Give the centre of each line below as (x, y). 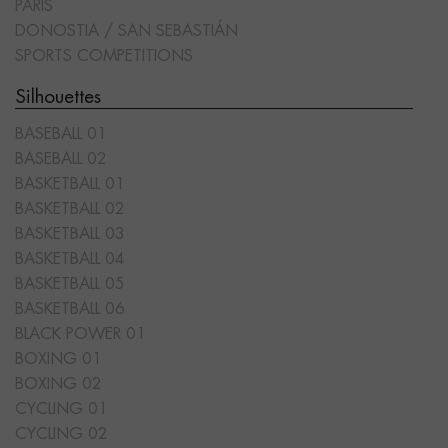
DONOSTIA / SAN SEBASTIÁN (126, 31)
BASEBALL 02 (61, 159)
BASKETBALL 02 (70, 209)
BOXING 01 (58, 359)
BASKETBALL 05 (70, 284)
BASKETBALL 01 (70, 184)
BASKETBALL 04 (70, 259)
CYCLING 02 (61, 434)
